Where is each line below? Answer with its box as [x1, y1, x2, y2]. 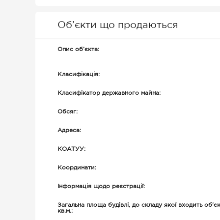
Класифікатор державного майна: [57, 90, 161, 96]
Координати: [57, 165, 96, 170]
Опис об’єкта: [57, 47, 99, 52]
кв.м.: [57, 208, 73, 214]
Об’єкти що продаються [57, 21, 178, 29]
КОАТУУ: [57, 146, 85, 152]
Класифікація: [57, 72, 100, 77]
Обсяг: [57, 109, 78, 114]
